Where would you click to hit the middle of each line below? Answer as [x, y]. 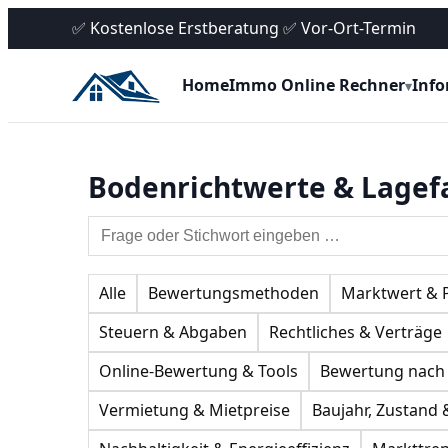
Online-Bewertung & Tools [198, 371]
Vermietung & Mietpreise [194, 410]
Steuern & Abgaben [173, 332]
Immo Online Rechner [317, 85]
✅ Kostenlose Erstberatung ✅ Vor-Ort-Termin [244, 28]
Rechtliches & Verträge [355, 332]
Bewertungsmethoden [233, 293]
